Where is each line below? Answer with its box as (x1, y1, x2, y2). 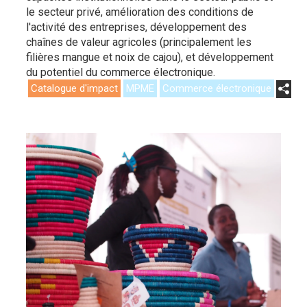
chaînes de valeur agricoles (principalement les (26, 36, 251, 49)
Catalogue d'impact (31, 82, 118, 95)
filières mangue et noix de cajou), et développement (26, 51, 273, 64)
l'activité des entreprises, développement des (26, 21, 247, 34)
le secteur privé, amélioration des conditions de (26, 5, 254, 19)
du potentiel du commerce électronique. (26, 66, 215, 79)
